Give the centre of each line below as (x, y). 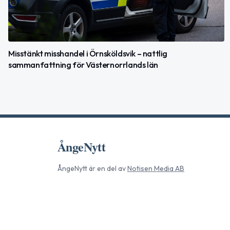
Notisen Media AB (156, 168)
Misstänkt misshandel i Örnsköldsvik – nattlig (88, 53)
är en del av (107, 168)
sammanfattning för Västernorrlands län (83, 64)
